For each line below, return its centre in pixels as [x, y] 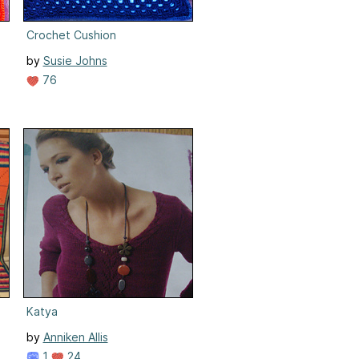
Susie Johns [75, 60]
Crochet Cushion [71, 34]
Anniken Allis [75, 337]
